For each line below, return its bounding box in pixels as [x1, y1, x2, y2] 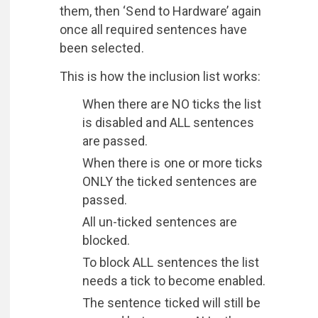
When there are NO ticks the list [82, 97, 262, 111]
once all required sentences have [60, 22, 248, 37]
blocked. [82, 233, 131, 248]
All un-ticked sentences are [82, 214, 238, 229]
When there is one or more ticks [82, 155, 263, 170]
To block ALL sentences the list [82, 255, 260, 270]
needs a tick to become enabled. [82, 273, 266, 288]
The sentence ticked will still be [82, 295, 261, 310]
